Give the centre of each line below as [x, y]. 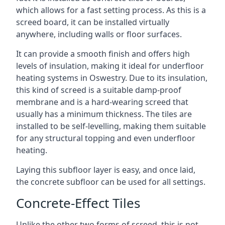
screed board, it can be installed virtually [93, 22]
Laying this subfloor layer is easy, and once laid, [106, 170]
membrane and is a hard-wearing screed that [102, 102]
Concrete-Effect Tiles [78, 203]
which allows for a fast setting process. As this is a [111, 10]
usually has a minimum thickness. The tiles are [104, 114]
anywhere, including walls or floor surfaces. [99, 34]
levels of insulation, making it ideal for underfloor [110, 66]
